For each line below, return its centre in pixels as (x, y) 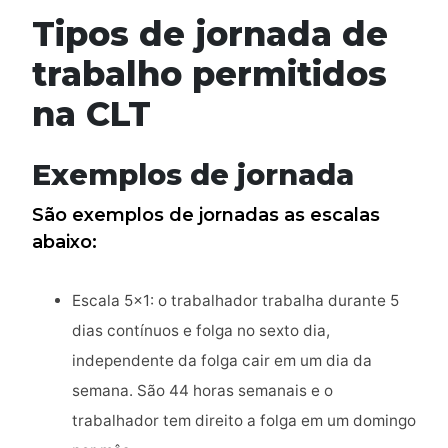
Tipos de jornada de (210, 34)
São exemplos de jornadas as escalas (206, 215)
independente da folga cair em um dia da (222, 361)
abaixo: (64, 242)
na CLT (91, 114)
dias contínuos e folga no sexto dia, (201, 331)
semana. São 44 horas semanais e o (202, 391)
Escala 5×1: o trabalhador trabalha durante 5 (235, 301)
